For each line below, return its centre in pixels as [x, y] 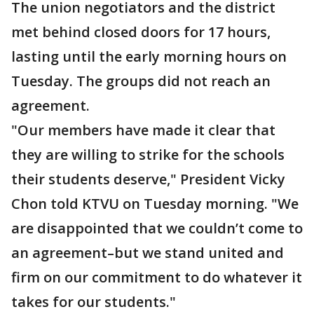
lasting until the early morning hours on [149, 56]
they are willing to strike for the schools [148, 155]
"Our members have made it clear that [143, 130]
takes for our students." [94, 302]
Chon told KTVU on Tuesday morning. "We [155, 204]
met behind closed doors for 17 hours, [141, 32]
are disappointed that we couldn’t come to [157, 228]
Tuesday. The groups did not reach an [141, 81]
